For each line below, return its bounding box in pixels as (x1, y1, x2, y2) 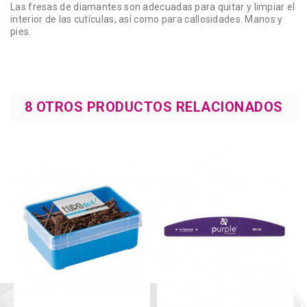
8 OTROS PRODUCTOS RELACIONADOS (24, 99, 283, 116)
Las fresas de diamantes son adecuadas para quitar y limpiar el (10, 1, 295, 13)
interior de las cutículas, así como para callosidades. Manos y (10, 14, 283, 25)
